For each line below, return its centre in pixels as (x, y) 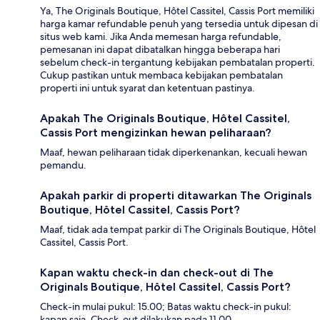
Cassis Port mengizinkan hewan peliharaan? (156, 133)
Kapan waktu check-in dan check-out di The (157, 273)
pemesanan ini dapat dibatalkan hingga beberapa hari (160, 50)
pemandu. (63, 165)
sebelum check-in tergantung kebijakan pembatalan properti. (177, 62)
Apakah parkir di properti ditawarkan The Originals (176, 196)
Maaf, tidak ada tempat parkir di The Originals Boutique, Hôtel (178, 230)
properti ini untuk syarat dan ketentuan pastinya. (147, 88)
